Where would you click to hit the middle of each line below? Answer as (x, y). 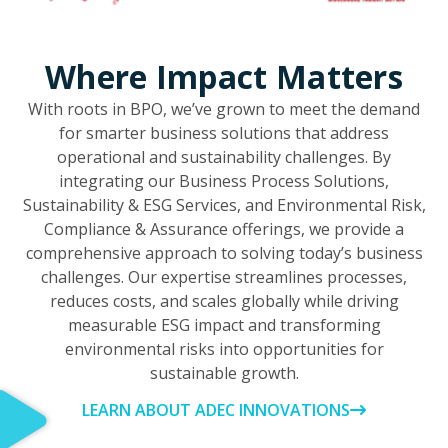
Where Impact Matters (224, 77)
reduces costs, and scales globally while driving (224, 301)
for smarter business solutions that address (224, 133)
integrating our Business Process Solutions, (224, 181)
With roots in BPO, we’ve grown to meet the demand (224, 109)
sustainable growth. (224, 373)
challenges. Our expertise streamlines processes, (224, 277)
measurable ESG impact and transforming (224, 325)
